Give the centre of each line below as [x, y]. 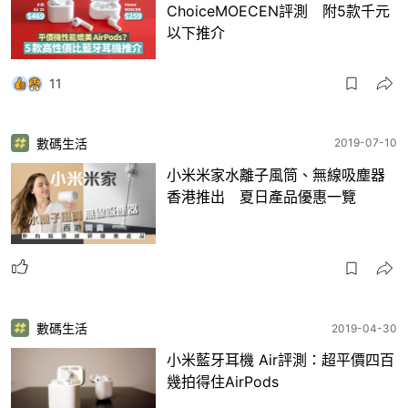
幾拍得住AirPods [223, 382]
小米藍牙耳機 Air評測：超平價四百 [280, 360]
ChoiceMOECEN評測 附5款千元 [278, 11]
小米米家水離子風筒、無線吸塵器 [276, 174]
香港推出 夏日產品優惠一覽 [261, 196]
